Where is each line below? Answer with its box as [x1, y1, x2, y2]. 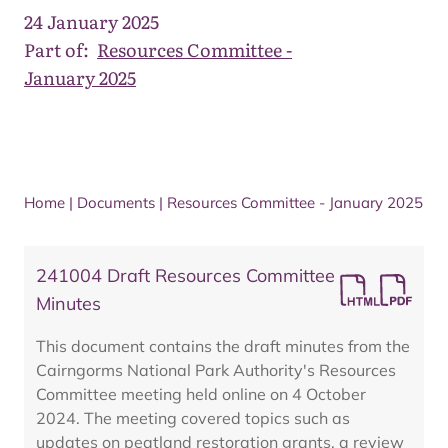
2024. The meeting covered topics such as [36, 408, 350, 428]
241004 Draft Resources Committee [36, 264, 335, 287]
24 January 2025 [24, 8, 159, 35]
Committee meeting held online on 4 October [36, 384, 366, 404]
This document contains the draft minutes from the [36, 336, 410, 356]
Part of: [24, 36, 89, 63]
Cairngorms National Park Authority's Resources [36, 360, 396, 380]
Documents [77, 193, 155, 212]
